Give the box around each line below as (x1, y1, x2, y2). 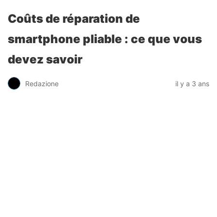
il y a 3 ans (175, 79, 209, 88)
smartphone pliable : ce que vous (8, 32, 202, 46)
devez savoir (8, 52, 82, 66)
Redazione (25, 79, 59, 88)
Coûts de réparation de (8, 12, 140, 26)
